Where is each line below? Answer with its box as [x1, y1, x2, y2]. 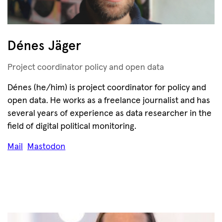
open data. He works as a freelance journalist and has [7, 96, 210, 105]
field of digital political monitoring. [7, 122, 136, 131]
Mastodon [27, 142, 65, 151]
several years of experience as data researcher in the [7, 109, 212, 118]
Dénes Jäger [7, 40, 81, 53]
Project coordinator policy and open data [7, 63, 164, 72]
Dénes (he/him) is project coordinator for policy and [7, 83, 206, 92]
